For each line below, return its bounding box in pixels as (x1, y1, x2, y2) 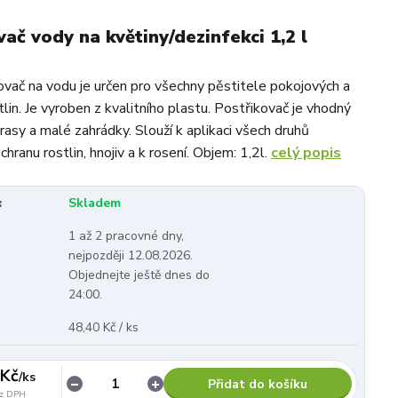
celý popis (271, 142, 341, 163)
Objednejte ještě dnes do (68, 266, 210, 283)
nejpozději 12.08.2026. (68, 246, 193, 264)
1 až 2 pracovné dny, (68, 227, 184, 244)
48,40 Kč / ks (68, 318, 139, 336)
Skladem (68, 194, 121, 211)
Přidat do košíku (207, 376, 307, 394)
